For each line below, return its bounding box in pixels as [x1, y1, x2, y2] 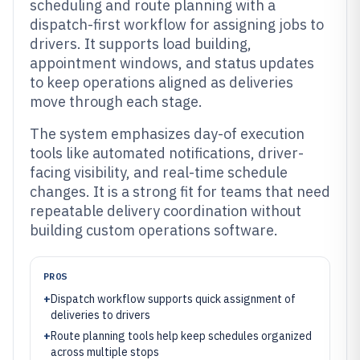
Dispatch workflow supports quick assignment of [51, 292, 296, 306]
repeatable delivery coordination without [30, 202, 301, 220]
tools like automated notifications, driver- [30, 144, 304, 162]
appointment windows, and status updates [30, 54, 314, 72]
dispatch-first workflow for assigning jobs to [30, 15, 324, 34]
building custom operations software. [30, 221, 278, 239]
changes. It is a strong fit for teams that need [30, 182, 330, 201]
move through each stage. [30, 92, 202, 111]
